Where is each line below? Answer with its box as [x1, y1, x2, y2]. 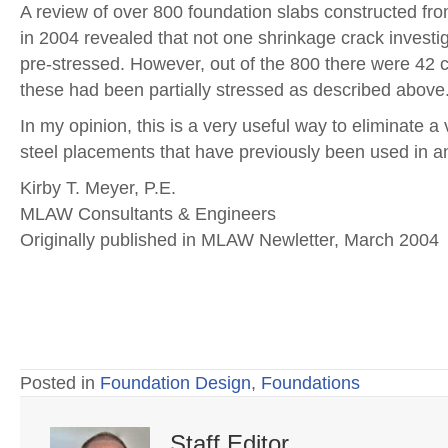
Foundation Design [100, 373, 251, 394]
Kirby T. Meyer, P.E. [20, 178, 176, 199]
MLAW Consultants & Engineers [20, 204, 276, 225]
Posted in [20, 373, 100, 394]
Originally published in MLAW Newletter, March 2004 [20, 230, 439, 251]
